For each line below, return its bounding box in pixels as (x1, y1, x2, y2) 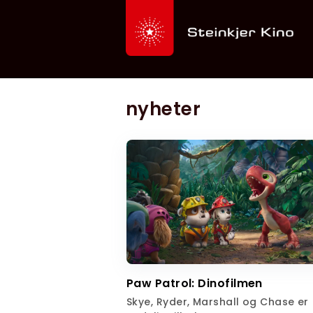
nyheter (126, 96, 201, 122)
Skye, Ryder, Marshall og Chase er (126, 295, 309, 310)
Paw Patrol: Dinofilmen (126, 275, 263, 292)
